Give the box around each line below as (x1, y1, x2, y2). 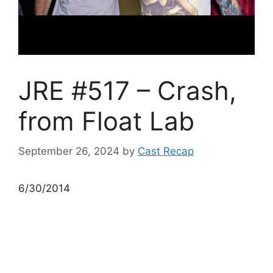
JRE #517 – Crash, (18, 75, 236, 106)
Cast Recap (138, 144, 194, 157)
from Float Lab (18, 105, 194, 136)
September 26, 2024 (18, 144, 119, 157)
